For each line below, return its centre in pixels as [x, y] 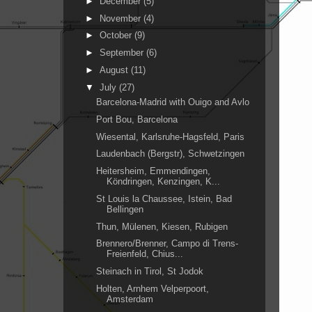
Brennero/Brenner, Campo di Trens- [167, 244]
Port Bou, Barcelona [137, 119]
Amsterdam [130, 299]
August [115, 70]
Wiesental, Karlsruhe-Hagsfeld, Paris [171, 136]
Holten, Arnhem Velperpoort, [153, 288]
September [123, 53]
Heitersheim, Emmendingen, [154, 171]
